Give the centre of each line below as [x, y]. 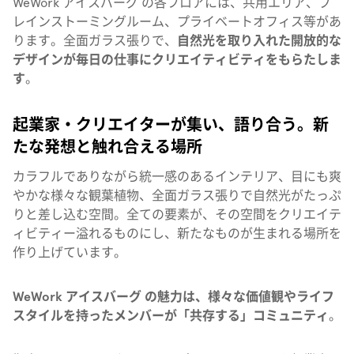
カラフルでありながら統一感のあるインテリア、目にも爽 [177, 176]
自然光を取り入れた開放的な [259, 40]
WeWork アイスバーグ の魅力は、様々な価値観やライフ [173, 296]
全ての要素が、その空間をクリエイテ [234, 214]
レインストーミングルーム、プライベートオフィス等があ [177, 21]
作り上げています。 [70, 252]
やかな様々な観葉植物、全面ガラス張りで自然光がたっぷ [177, 195]
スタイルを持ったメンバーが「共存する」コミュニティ [171, 315]
